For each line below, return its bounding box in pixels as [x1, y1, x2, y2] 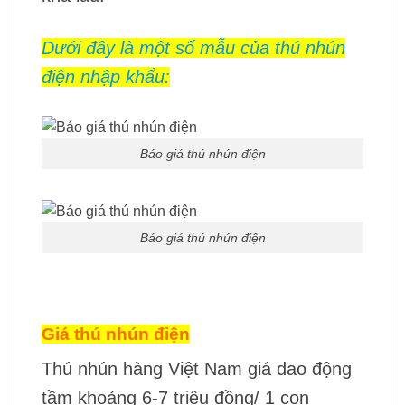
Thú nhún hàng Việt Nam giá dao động [42, 358, 352, 379]
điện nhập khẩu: [42, 66, 170, 87]
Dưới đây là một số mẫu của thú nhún [42, 37, 345, 58]
